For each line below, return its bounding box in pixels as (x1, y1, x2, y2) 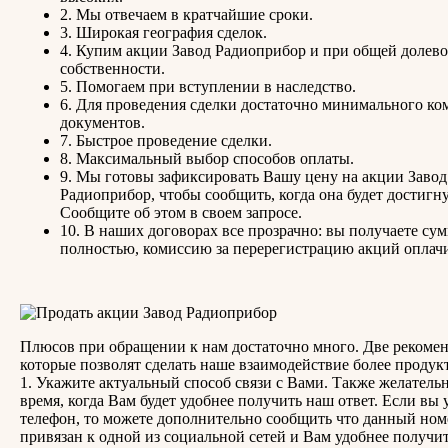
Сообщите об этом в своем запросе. (60, 203, 302, 221)
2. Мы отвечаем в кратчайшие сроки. (60, 5, 313, 23)
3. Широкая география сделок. (60, 23, 267, 41)
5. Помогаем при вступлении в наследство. (60, 77, 356, 95)
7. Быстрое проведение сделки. (60, 131, 272, 149)
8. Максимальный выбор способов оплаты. (60, 149, 354, 167)
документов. (60, 113, 145, 131)
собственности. (60, 59, 165, 77)
